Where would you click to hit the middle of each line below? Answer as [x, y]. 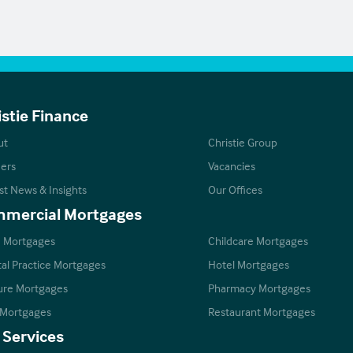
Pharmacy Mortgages [259, 288]
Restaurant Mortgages [261, 312]
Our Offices [235, 190]
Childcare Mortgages [258, 241]
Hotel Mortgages [248, 265]
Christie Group [242, 143]
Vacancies [231, 166]
